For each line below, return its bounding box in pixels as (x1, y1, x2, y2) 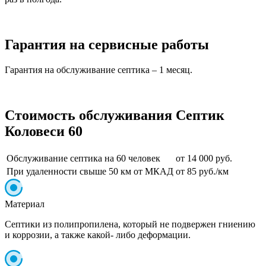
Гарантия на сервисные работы (5, 36, 209, 52)
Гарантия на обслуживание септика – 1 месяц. (5, 64, 192, 75)
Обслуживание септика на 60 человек (7, 153, 160, 163)
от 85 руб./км (176, 166, 229, 176)
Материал (5, 198, 45, 209)
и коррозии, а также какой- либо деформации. (5, 229, 191, 240)
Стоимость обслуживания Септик (5, 107, 224, 123)
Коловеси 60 (5, 123, 83, 139)
